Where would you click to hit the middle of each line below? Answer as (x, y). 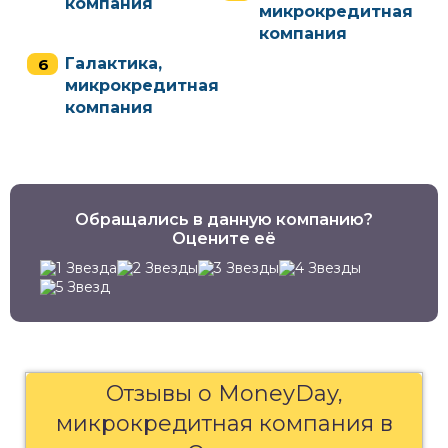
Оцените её (224, 238)
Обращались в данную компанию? (224, 219)
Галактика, (113, 63)
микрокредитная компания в (224, 423)
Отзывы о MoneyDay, (224, 393)
